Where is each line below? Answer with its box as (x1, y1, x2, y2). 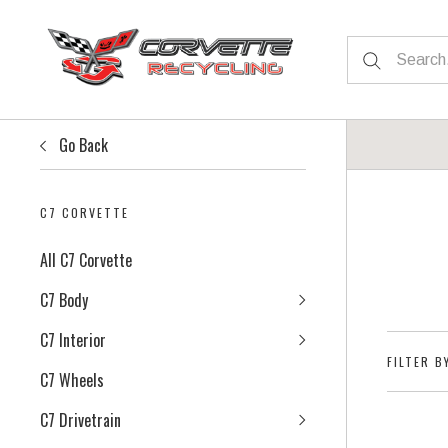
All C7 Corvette (40, 248, 132, 272)
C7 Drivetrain (40, 408, 121, 432)
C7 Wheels (40, 368, 104, 392)
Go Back (59, 132, 108, 157)
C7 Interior (40, 328, 106, 352)
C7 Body (40, 288, 88, 312)
